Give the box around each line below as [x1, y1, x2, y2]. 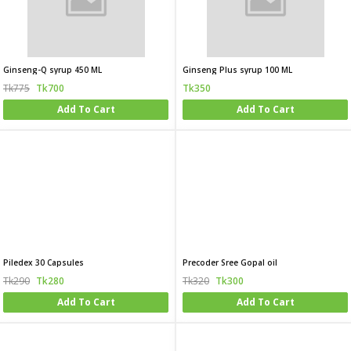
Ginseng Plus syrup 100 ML [183, 64, 292, 75]
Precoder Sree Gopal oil [183, 257, 277, 268]
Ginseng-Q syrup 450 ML [3, 64, 102, 75]
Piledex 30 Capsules [3, 257, 84, 268]
